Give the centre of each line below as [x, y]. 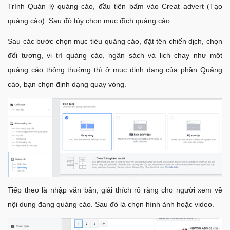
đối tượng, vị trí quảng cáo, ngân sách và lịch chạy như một [115, 55]
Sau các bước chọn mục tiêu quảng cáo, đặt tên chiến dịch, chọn [115, 41]
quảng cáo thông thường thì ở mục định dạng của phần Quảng [115, 70]
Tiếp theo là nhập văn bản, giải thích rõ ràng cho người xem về [115, 190]
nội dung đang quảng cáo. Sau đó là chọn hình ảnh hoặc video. [111, 205]
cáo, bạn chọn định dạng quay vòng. [67, 84]
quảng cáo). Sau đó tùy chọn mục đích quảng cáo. [90, 20]
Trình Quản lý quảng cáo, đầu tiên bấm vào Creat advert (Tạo [115, 6]
